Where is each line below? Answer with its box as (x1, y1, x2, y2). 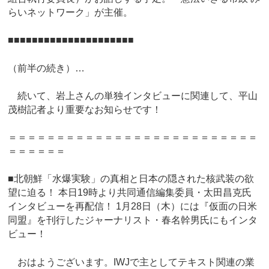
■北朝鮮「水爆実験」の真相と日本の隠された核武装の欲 (8, 174, 255, 184)
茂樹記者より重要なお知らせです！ (8, 104, 162, 115)
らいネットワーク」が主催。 (8, 7, 133, 18)
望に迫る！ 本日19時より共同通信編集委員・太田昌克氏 (8, 187, 252, 198)
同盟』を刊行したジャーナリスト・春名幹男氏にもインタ (8, 215, 258, 226)
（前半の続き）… (8, 62, 85, 73)
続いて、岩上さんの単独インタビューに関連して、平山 (8, 90, 258, 101)
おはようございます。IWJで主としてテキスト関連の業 (8, 256, 255, 267)
